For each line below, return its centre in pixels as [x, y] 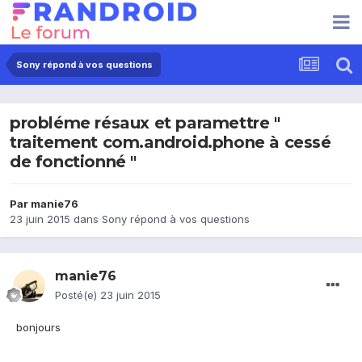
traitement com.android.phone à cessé [170, 143]
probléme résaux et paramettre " [145, 123]
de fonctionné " [74, 162]
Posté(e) [78, 295]
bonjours [38, 328]
